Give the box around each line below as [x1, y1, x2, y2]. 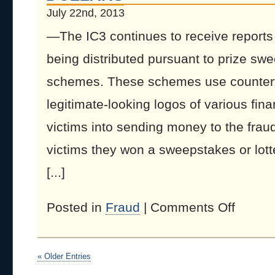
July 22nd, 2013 [47, 7, 125, 19]
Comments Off [150, 200, 235, 214]
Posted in [47, 200, 106, 214]
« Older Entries [37, 252, 91, 261]
